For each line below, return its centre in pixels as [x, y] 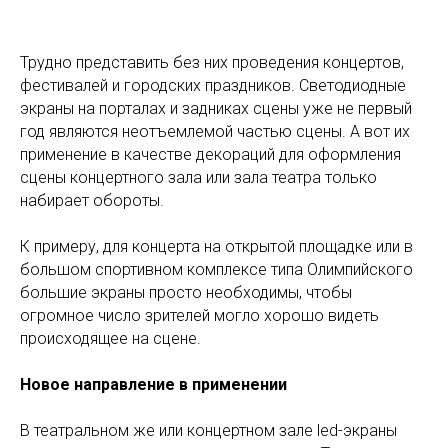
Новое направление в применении [153, 384]
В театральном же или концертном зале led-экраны [208, 430]
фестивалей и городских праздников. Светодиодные [213, 85]
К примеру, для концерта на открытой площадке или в [216, 246]
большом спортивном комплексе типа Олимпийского [216, 269]
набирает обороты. [92, 200]
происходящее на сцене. [110, 338]
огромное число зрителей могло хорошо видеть [199, 315]
